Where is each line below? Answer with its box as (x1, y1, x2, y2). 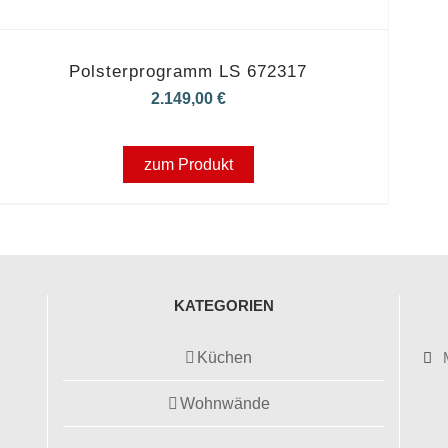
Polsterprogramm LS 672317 (69, 62, 308, 81)
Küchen (197, 349, 252, 366)
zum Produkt (143, 156, 233, 173)
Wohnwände (179, 395, 270, 412)
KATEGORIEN (173, 297, 274, 314)
